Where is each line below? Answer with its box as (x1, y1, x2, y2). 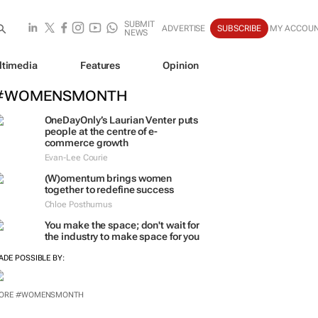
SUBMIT (124, 19, 155, 29)
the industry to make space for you (44, 231, 200, 242)
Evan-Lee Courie (44, 153, 108, 163)
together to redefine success (44, 184, 174, 195)
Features (79, 59, 121, 71)
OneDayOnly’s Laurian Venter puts (44, 114, 199, 126)
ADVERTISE (162, 23, 206, 33)
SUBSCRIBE (217, 23, 262, 33)
